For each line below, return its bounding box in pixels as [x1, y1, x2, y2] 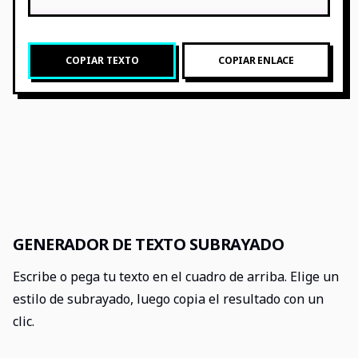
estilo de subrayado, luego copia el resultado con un [13, 290, 324, 308]
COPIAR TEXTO [65, 54, 139, 67]
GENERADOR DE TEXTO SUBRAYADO [13, 233, 284, 255]
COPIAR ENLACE [218, 54, 294, 67]
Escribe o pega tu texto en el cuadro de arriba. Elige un [13, 268, 339, 285]
